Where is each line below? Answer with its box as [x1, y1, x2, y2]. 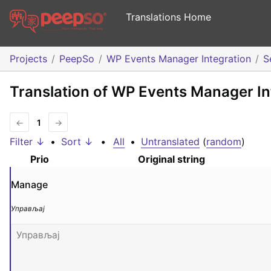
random [206, 135, 241, 148]
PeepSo [59, 53, 94, 65]
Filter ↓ [10, 135, 45, 148]
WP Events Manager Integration [106, 53, 251, 65]
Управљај [11, 204, 45, 214]
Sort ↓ [61, 135, 93, 148]
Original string [138, 153, 205, 166]
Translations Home [126, 11, 211, 23]
